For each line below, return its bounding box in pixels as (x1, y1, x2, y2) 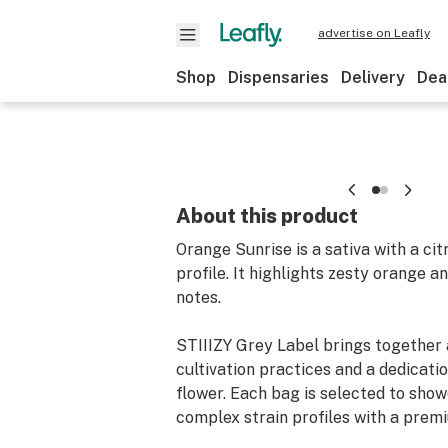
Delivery (341, 68, 405, 87)
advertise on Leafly (318, 26, 430, 40)
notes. (176, 288, 221, 307)
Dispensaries (228, 68, 329, 87)
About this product (176, 204, 358, 228)
